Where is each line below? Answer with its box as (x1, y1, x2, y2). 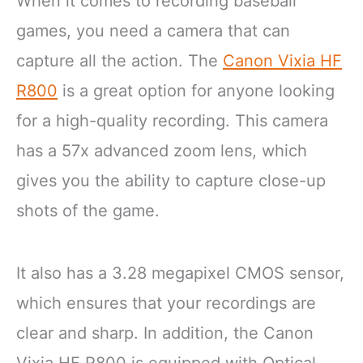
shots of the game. (16, 200, 160, 220)
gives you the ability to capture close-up (16, 170, 326, 190)
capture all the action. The (16, 50, 223, 70)
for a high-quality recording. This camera (16, 110, 328, 130)
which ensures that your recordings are (16, 293, 316, 313)
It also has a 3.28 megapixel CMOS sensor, (16, 263, 344, 283)
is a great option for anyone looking (58, 80, 335, 100)
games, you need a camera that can (16, 20, 290, 41)
